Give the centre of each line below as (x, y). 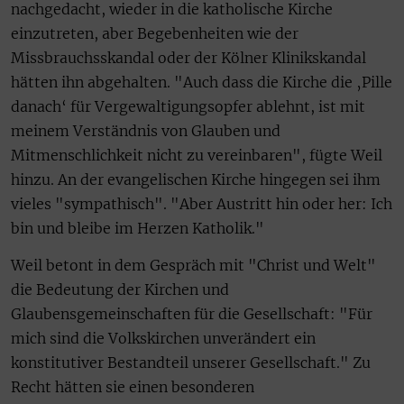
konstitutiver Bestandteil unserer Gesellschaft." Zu (191, 362)
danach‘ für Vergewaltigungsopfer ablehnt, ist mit (188, 106)
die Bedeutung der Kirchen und (120, 289)
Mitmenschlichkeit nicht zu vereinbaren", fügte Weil (197, 155)
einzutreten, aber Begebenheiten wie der (155, 33)
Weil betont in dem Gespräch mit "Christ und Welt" (193, 265)
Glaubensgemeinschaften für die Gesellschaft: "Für (192, 313)
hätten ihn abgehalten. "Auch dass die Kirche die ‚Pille (202, 82)
